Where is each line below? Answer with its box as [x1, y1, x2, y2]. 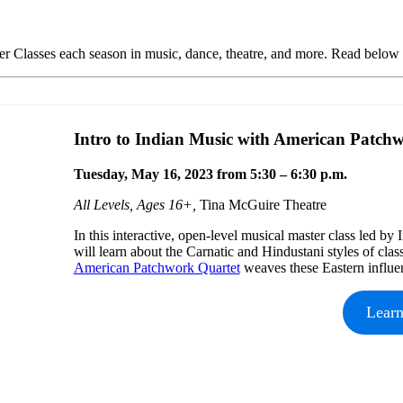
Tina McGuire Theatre [199, 196, 327, 212]
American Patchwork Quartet [73, 259, 240, 275]
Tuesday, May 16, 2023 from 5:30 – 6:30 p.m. [73, 166, 347, 182]
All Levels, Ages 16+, [73, 196, 200, 212]
